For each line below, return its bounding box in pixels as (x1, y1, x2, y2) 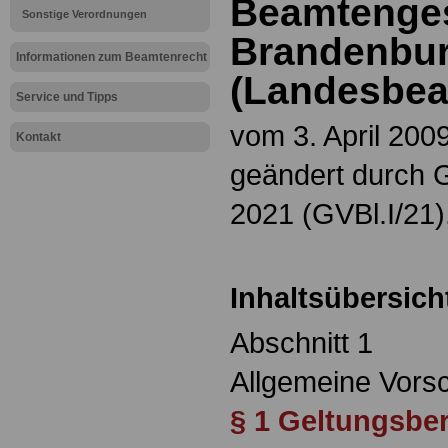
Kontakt (16, 130, 61, 144)
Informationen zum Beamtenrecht (16, 50, 207, 64)
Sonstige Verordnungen (22, 8, 147, 20)
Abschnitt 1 (230, 326, 373, 360)
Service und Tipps (16, 90, 118, 104)
